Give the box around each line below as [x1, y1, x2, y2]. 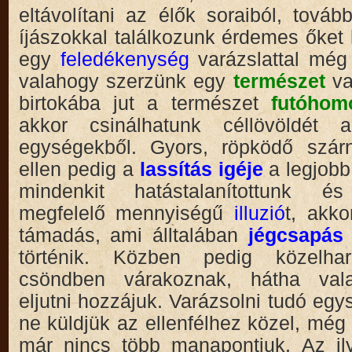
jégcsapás [247, 225, 343, 247]
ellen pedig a [18, 159, 140, 181]
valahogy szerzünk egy [18, 71, 233, 93]
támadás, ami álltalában [18, 225, 248, 247]
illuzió [234, 203, 286, 225]
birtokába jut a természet [18, 93, 271, 115]
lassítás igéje [139, 159, 263, 181]
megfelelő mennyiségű [18, 203, 235, 225]
